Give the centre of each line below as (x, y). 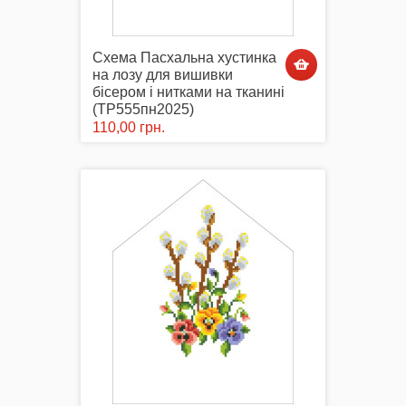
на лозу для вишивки (163, 75)
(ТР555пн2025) (143, 110)
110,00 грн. (129, 128)
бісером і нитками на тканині (188, 92)
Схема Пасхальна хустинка (184, 58)
